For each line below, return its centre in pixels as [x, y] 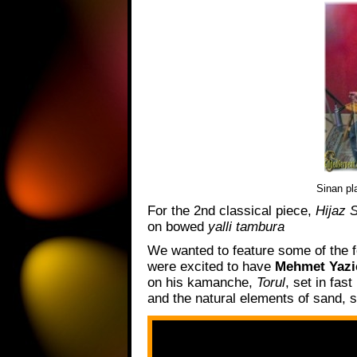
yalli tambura [246, 226]
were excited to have [211, 267]
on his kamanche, [202, 283]
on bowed [178, 226]
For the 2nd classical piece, [231, 210]
